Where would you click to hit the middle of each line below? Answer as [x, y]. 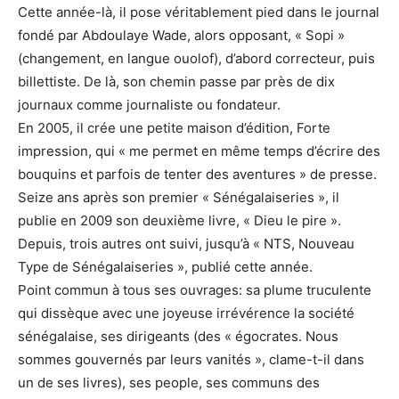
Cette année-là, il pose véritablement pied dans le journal [199, 12]
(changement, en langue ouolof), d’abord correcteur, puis [196, 59]
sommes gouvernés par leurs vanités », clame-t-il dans [191, 360]
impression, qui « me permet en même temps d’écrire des [199, 151]
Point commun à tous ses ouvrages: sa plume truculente [195, 290]
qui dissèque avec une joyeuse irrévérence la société [186, 313]
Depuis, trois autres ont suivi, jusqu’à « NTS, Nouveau [186, 244]
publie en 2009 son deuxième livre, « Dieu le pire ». [179, 221]
